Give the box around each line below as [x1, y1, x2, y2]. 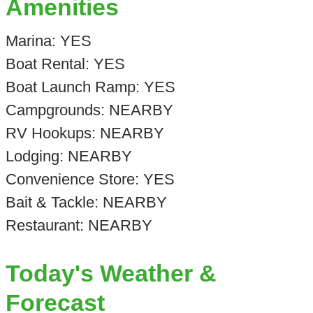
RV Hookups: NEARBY [5, 124, 164, 142]
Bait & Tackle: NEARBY [5, 193, 167, 211]
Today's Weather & [5, 261, 217, 287]
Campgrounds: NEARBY [5, 101, 173, 119]
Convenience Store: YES [5, 170, 175, 188]
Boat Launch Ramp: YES [5, 78, 175, 96]
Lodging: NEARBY [5, 147, 132, 165]
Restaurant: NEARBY [5, 216, 152, 234]
